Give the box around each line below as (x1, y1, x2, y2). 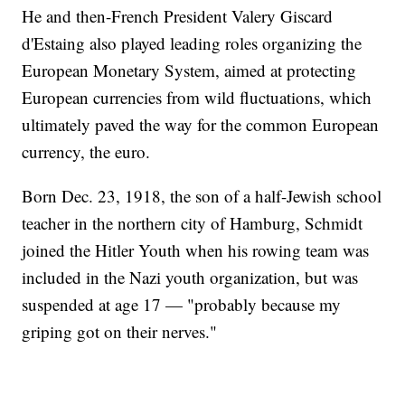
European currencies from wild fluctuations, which (22, 86, 372, 109)
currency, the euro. (22, 140, 151, 164)
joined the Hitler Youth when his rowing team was (22, 239, 370, 262)
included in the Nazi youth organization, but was (22, 266, 359, 289)
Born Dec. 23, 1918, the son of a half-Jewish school (22, 184, 382, 208)
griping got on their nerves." (22, 320, 218, 344)
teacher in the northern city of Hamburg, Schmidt (22, 212, 363, 235)
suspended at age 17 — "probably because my (22, 293, 342, 316)
